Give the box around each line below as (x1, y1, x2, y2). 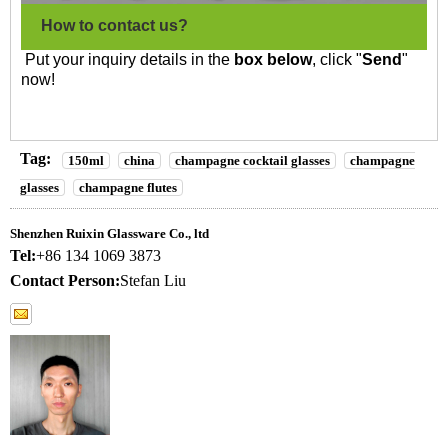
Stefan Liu (120, 271, 186, 289)
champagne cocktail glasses (175, 152, 330, 168)
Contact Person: (10, 271, 120, 289)
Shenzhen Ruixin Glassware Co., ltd (10, 225, 209, 241)
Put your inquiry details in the (21, 51, 234, 69)
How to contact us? (41, 17, 188, 35)
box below (234, 51, 312, 69)
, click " (312, 51, 362, 69)
